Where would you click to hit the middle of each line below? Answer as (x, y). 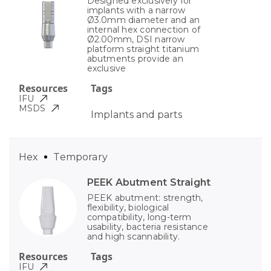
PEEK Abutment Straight (149, 182)
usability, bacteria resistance (147, 227)
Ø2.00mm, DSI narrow (136, 39)
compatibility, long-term (139, 217)
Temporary (80, 157)
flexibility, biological (128, 207)
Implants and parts (136, 114)
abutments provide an (135, 58)
